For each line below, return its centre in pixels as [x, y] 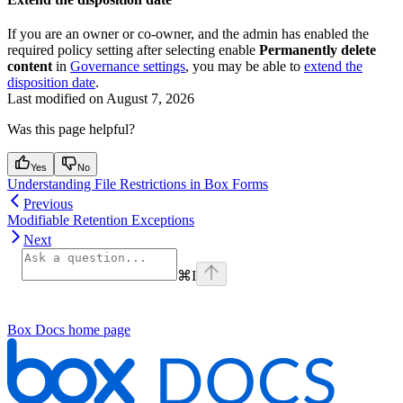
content [30, 66]
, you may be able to [245, 66]
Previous [48, 203]
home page [98, 329]
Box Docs [36, 329]
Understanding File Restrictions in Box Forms [138, 184]
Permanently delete [318, 49]
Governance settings [128, 66]
